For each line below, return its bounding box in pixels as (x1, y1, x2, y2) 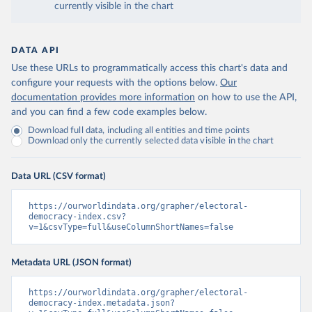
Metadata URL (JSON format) (11, 258, 132, 268)
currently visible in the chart (54, 1, 173, 12)
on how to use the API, (198, 93, 297, 103)
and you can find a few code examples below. (11, 107, 207, 118)
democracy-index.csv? (29, 212, 126, 222)
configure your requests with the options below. (11, 78, 217, 88)
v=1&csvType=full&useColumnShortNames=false (29, 222, 233, 233)
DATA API (11, 46, 60, 55)
